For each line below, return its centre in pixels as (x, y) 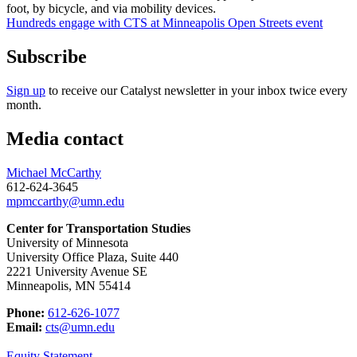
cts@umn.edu (80, 328)
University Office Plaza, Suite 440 (92, 257)
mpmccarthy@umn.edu (65, 202)
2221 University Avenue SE (77, 272)
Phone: (25, 313)
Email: (24, 328)
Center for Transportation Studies (98, 229)
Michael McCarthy (54, 173)
